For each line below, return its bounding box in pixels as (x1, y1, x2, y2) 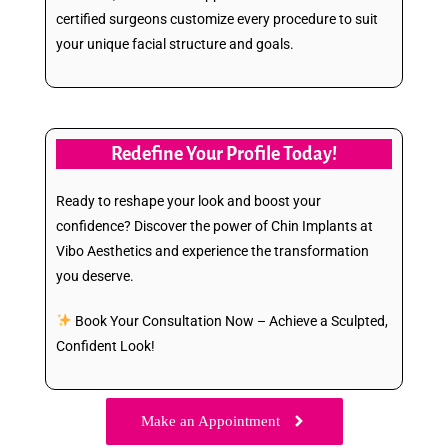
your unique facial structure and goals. (56, 35, 294, 52)
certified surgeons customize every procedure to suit (56, 10, 378, 27)
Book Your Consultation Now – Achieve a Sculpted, (71, 312, 388, 329)
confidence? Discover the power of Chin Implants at (56, 217, 373, 234)
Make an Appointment (140, 412, 280, 429)
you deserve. (56, 267, 134, 284)
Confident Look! (56, 337, 155, 354)
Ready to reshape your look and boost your (56, 192, 321, 209)
